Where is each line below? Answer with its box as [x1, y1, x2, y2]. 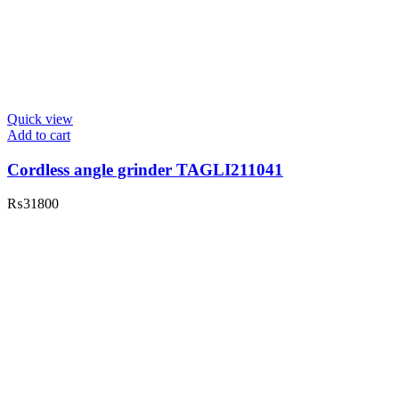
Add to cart [7, 126, 70, 142]
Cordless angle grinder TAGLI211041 [7, 159, 283, 179]
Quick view [7, 110, 73, 126]
